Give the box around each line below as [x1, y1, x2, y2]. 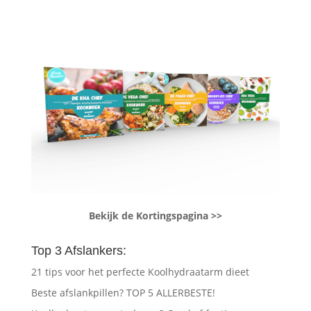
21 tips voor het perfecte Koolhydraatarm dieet [31, 265, 249, 279]
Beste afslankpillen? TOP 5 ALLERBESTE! [31, 286, 215, 300]
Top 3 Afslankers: [31, 244, 126, 258]
